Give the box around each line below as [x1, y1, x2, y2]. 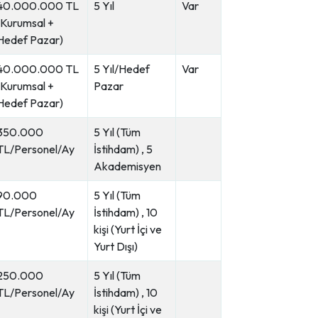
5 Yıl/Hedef [94, 62, 150, 76]
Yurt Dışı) [94, 239, 138, 253]
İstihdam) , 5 [94, 142, 153, 156]
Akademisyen [94, 159, 161, 173]
